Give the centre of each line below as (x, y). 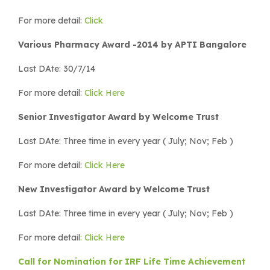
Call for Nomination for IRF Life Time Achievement (132, 261)
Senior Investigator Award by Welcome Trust (118, 117)
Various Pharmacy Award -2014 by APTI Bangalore (133, 44)
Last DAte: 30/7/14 (57, 68)
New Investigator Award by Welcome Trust (114, 189)
